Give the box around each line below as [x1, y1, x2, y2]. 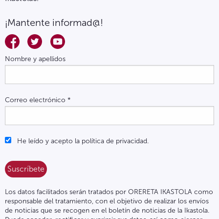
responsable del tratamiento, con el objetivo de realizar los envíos [5, 197, 209, 206]
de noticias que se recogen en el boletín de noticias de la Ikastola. [5, 206, 209, 215]
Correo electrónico [5, 96, 67, 105]
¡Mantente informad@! [5, 16, 103, 28]
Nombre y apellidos [5, 55, 66, 64]
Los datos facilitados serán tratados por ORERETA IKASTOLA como [5, 188, 213, 197]
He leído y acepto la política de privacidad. [15, 137, 149, 146]
